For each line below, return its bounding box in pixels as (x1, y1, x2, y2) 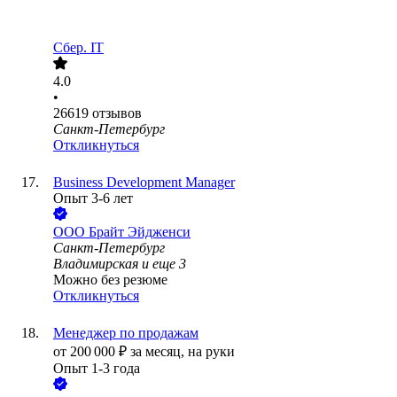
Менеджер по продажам (53, 325, 198, 341)
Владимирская (53, 256, 138, 272)
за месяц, (130, 344, 188, 360)
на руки (188, 344, 235, 360)
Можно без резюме (53, 272, 167, 288)
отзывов (92, 105, 142, 121)
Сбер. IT (53, 40, 104, 56)
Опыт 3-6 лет (53, 191, 133, 206)
